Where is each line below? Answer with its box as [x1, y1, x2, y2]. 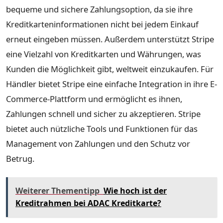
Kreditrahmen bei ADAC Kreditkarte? [15, 197, 161, 209]
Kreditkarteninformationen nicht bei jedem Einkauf [6, 18, 199, 30]
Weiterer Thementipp [15, 185, 100, 196]
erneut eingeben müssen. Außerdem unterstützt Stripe [6, 33, 214, 45]
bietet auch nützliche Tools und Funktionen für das [6, 122, 198, 134]
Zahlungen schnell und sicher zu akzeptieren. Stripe [6, 108, 201, 119]
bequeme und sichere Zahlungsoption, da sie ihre [6, 3, 193, 15]
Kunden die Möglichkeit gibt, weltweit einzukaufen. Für [6, 63, 214, 75]
